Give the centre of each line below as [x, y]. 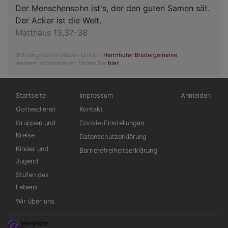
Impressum [96, 95]
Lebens [27, 187]
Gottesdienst [36, 109]
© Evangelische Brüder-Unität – [59, 55]
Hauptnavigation [40, 91]
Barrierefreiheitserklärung [118, 151]
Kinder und [32, 149]
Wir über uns [35, 201]
